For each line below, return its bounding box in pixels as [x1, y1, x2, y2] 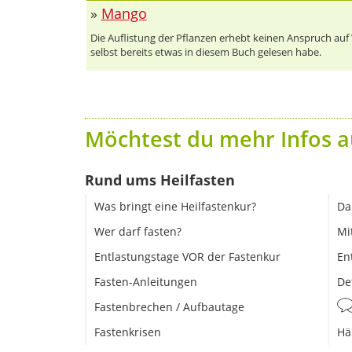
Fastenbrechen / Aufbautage [93, 299, 244, 315]
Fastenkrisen [93, 324, 161, 340]
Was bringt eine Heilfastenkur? [93, 199, 256, 214]
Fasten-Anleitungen [93, 274, 197, 290]
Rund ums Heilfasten [84, 170, 235, 190]
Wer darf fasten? [93, 224, 181, 240]
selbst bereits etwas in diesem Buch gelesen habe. [90, 45, 321, 60]
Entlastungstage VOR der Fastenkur [93, 249, 280, 265]
